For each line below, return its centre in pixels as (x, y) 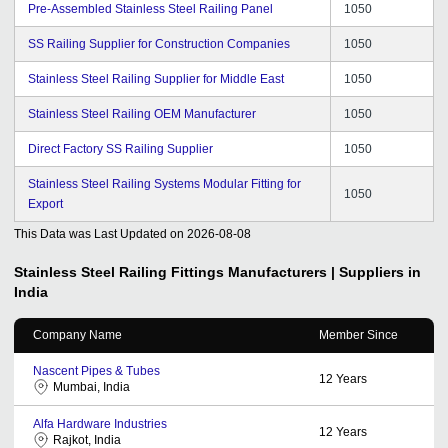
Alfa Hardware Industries (100, 423)
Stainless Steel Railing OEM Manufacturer (142, 113)
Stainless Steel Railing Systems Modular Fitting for (164, 183)
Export (45, 203)
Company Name (77, 334)
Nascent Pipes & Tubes (96, 370)
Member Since (358, 334)
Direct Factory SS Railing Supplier (120, 148)
